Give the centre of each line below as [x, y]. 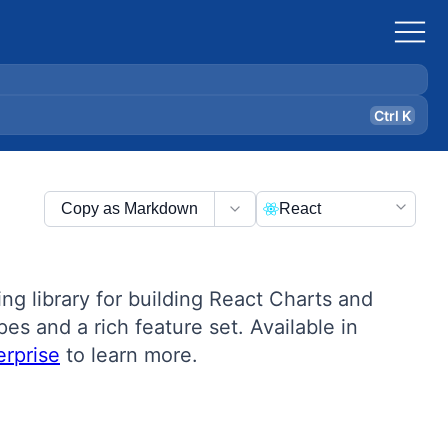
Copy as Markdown [129, 208]
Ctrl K [392, 115]
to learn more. [129, 355]
